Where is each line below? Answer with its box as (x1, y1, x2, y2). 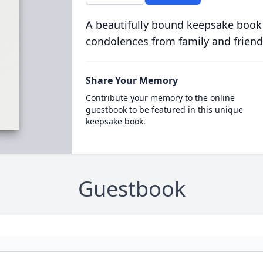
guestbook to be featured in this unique (85, 104, 243, 115)
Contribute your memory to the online (85, 92, 235, 103)
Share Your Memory (85, 74, 178, 87)
